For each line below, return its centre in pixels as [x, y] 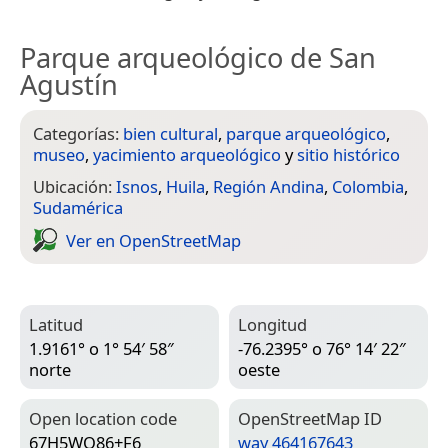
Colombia [368, 187]
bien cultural [170, 133]
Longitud [272, 325]
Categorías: [78, 133]
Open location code [103, 419]
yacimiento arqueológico [187, 154]
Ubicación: [74, 187]
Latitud [56, 325]
